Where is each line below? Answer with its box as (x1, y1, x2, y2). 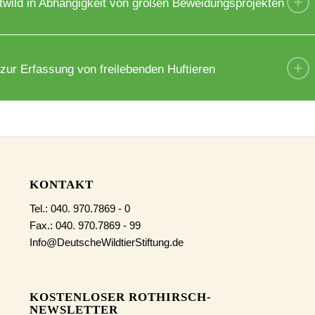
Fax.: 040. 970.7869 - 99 (29, 219, 141, 231)
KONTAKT (29, 178, 94, 192)
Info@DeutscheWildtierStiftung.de (29, 236, 184, 248)
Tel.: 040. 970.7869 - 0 (29, 202, 130, 214)
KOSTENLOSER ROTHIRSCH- (29, 290, 212, 304)
